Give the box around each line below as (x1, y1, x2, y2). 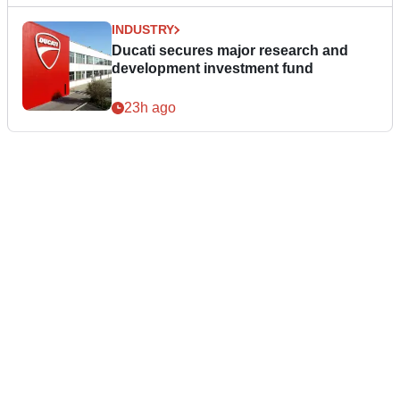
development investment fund (112, 61, 313, 77)
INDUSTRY (112, 22, 174, 37)
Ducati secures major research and (112, 43, 348, 59)
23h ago (124, 100, 176, 116)
